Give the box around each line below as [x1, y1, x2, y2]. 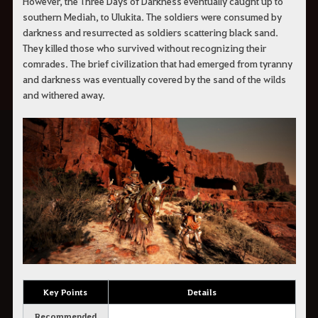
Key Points [43, 286, 87, 298]
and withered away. [22, 87, 105, 101]
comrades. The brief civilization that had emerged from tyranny [22, 56, 292, 70]
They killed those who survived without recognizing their [22, 40, 266, 54]
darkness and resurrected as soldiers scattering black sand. [22, 25, 278, 38]
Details [187, 286, 216, 298]
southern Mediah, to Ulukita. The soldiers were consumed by [22, 9, 282, 23]
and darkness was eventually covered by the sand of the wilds [22, 72, 286, 85]
